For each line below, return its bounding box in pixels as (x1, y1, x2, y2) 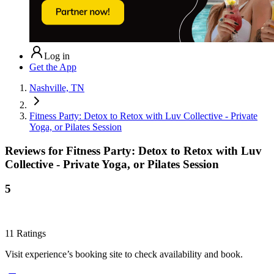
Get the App (29, 61, 76, 72)
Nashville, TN (29, 82, 84, 93)
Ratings (14, 228, 46, 239)
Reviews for (5, 144, 66, 157)
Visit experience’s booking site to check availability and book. (5, 249, 243, 260)
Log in (44, 50, 70, 61)
